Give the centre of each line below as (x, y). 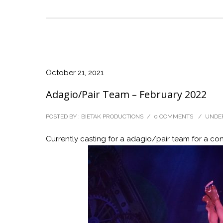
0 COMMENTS (173, 117)
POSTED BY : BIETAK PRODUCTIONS (95, 117)
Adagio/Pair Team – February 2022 (126, 95)
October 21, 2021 (75, 73)
